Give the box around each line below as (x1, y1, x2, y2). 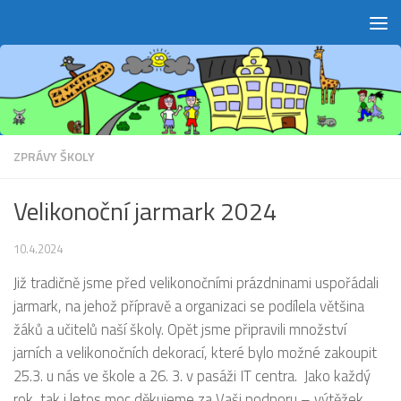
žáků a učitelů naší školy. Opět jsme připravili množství (13, 317, 346, 340)
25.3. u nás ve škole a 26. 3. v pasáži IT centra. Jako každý (13, 363, 371, 387)
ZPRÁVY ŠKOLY (13, 146, 95, 166)
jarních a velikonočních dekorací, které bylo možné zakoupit (13, 340, 377, 363)
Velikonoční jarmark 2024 (13, 191, 277, 230)
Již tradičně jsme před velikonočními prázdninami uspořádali (13, 270, 379, 294)
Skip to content (24, 17, 122, 38)
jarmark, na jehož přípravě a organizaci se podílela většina (13, 294, 364, 317)
